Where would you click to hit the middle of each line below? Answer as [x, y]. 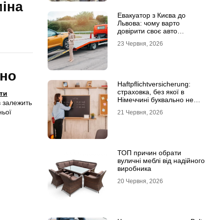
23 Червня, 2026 [140, 44]
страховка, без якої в [151, 92]
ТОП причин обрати [149, 153]
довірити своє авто [147, 31]
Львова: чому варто [148, 23]
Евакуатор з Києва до [151, 15]
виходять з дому [143, 108]
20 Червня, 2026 [140, 181]
